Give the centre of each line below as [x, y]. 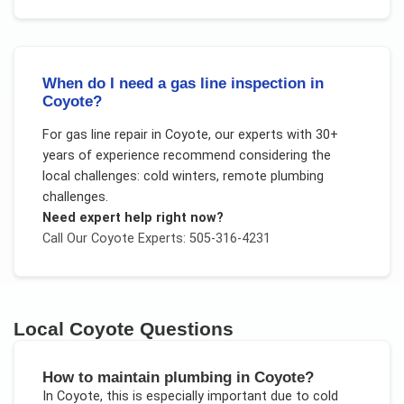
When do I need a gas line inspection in [183, 83]
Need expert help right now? [133, 217]
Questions [184, 328]
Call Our [66, 238]
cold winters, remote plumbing [233, 176]
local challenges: [92, 176]
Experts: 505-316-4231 [202, 238]
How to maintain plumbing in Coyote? [178, 377]
